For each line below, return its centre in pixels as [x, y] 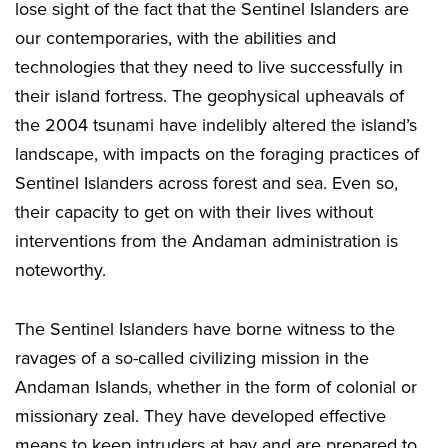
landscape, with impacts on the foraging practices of [217, 154]
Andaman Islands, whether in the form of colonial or [216, 387]
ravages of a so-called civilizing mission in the [192, 358]
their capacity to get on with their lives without [194, 212]
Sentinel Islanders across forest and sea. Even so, [206, 183]
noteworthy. [60, 270]
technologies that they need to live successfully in [209, 67]
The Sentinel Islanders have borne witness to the [205, 329]
